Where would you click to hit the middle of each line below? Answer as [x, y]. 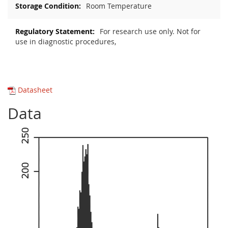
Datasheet [35, 90]
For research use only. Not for [150, 31]
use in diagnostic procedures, [66, 41]
